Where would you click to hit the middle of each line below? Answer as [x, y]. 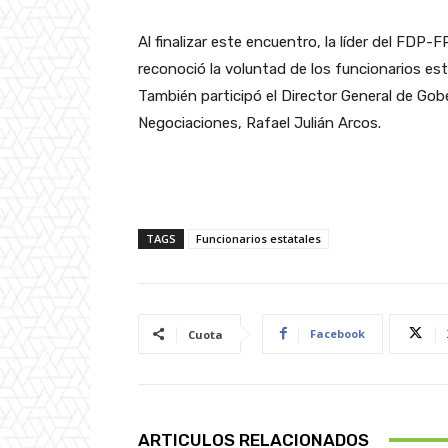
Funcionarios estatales [258, 238]
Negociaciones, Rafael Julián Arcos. [259, 122]
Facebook [337, 333]
